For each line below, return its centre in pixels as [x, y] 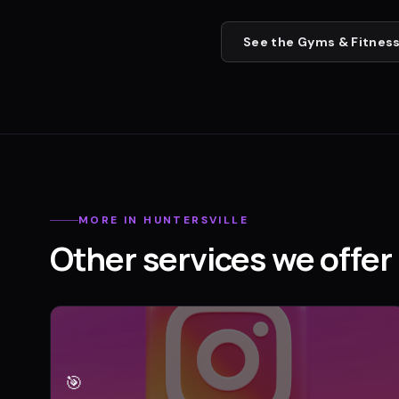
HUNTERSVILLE [196, 220]
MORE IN [111, 220]
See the [270, 41]
